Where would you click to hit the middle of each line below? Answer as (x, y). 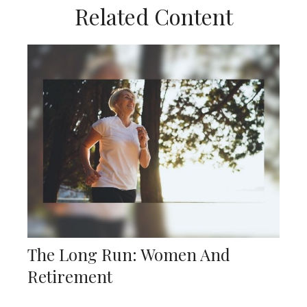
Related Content (153, 16)
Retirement (70, 277)
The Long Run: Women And (129, 255)
